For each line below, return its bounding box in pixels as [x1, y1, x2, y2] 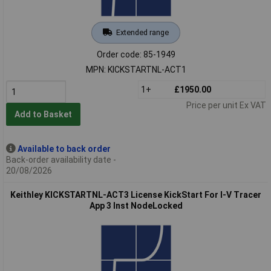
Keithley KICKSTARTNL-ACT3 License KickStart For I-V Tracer [10, 189, 261, 200]
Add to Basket [14, 109, 72, 120]
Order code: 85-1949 [96, 49, 175, 59]
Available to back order [17, 143, 111, 154]
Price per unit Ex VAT [186, 100, 266, 110]
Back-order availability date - [5, 154, 116, 165]
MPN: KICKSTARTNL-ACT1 [85, 64, 186, 74]
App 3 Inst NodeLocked [89, 200, 183, 211]
